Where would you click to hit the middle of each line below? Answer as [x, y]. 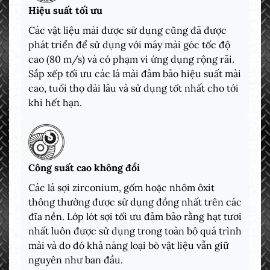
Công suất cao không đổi [84, 168]
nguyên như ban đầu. [76, 260]
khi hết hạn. [55, 103]
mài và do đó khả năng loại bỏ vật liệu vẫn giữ [129, 246]
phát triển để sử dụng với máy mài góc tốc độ [129, 45]
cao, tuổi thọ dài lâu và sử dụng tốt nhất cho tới [133, 88]
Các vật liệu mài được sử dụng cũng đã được [127, 30]
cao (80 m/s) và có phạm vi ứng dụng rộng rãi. [131, 59]
